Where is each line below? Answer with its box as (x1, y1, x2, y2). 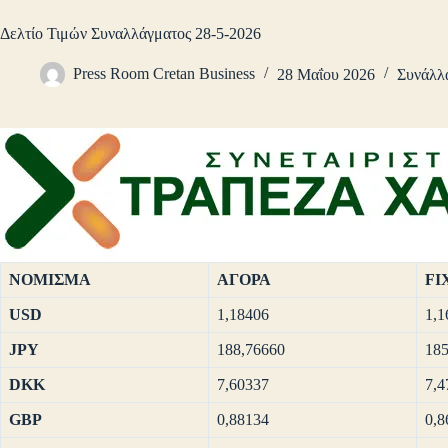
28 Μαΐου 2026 (277, 65, 375, 83)
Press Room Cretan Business (73, 65, 255, 83)
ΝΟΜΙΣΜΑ (9, 271, 91, 289)
